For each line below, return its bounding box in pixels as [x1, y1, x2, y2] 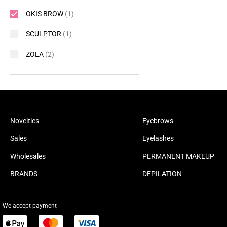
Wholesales [10, 152, 46, 160]
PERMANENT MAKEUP [142, 152, 214, 160]
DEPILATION [142, 170, 182, 178]
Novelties [10, 117, 39, 125]
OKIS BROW [26, 10, 65, 18]
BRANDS [10, 170, 37, 178]
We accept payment [3, 202, 57, 209]
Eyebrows [142, 117, 173, 125]
